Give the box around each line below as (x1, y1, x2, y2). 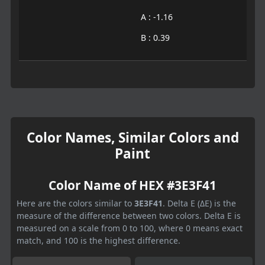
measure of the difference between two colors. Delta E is (17, 209, 241, 221)
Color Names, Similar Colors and (26, 128, 239, 147)
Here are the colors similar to (17, 197, 134, 209)
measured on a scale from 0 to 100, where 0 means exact (17, 222, 243, 234)
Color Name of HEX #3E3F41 (49, 176, 216, 193)
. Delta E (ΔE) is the (163, 197, 236, 209)
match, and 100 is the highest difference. (17, 234, 180, 246)
